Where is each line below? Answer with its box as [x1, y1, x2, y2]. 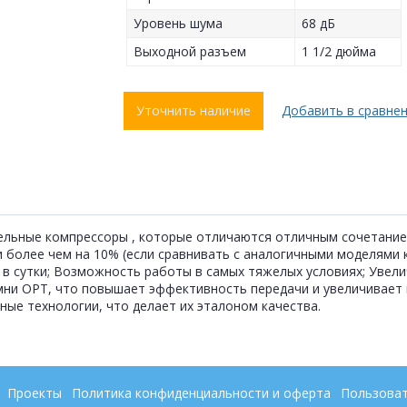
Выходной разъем [134, 43, 247, 61]
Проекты [7, 383, 63, 402]
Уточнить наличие [136, 102, 252, 120]
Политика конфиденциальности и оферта [72, 383, 332, 402]
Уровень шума [134, 15, 223, 33]
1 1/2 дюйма [302, 43, 377, 61]
